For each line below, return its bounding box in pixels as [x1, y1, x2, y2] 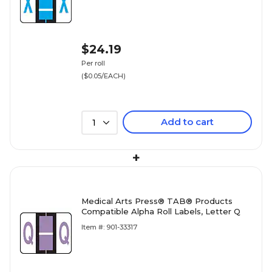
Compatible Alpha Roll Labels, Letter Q [81, 206, 240, 216]
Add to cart [161, 116, 214, 127]
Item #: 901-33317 [81, 223, 137, 231]
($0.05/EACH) [81, 72, 126, 80]
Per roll [81, 59, 105, 67]
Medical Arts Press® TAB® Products [81, 196, 233, 206]
